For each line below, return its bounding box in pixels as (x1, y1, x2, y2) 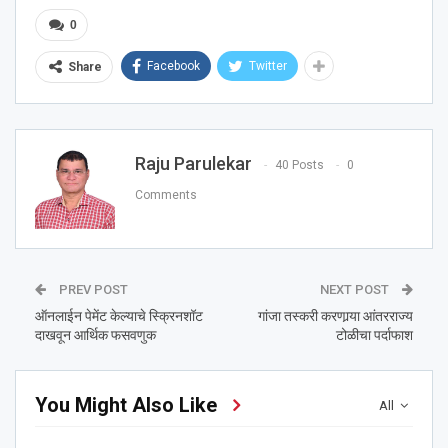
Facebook (147, 58, 200, 73)
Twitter (249, 58, 287, 73)
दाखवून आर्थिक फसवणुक (35, 326, 156, 343)
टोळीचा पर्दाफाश (336, 326, 413, 343)
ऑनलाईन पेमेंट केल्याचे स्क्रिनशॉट (35, 307, 203, 324)
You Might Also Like (35, 392, 217, 417)
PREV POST (56, 281, 128, 297)
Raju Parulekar (135, 152, 252, 174)
